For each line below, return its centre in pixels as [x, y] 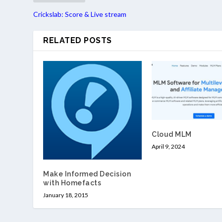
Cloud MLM [172, 135]
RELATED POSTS [78, 40]
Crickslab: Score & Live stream [80, 14]
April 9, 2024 [168, 147]
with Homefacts [72, 183]
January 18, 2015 [66, 195]
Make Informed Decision [87, 174]
